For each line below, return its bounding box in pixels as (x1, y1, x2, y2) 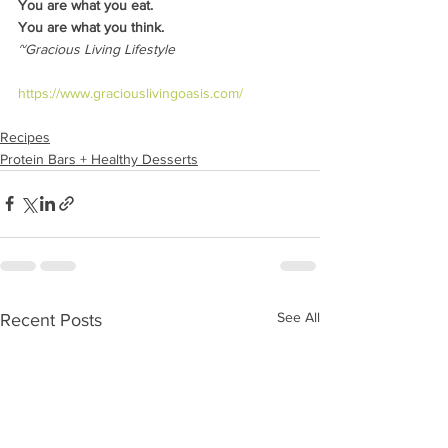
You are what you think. (18, 18, 164, 35)
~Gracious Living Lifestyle (18, 40, 175, 57)
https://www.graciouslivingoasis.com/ (18, 84, 243, 101)
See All (277, 308, 320, 325)
